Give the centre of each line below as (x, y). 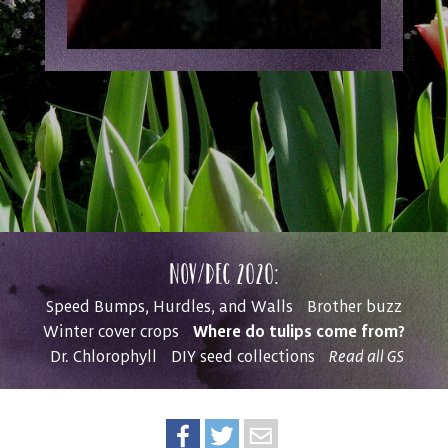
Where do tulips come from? (299, 331)
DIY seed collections (242, 356)
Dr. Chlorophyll (103, 356)
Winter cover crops (111, 331)
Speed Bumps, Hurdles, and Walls (169, 306)
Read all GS (366, 356)
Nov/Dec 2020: (224, 273)
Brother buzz (354, 306)
